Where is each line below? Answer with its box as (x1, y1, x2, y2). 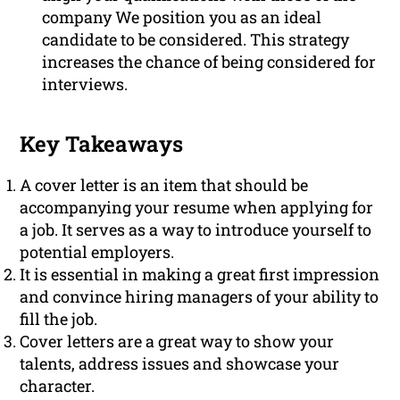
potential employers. (20, 241, 175, 263)
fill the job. (20, 308, 98, 330)
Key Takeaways (20, 129, 184, 159)
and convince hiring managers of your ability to (20, 286, 379, 308)
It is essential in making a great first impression (20, 263, 380, 286)
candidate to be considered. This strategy (42, 29, 350, 51)
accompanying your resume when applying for (20, 196, 374, 219)
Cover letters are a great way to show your (20, 330, 335, 353)
